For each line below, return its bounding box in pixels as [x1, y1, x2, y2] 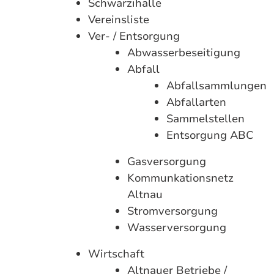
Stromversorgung [127, 204, 218, 218]
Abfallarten [166, 95, 226, 109]
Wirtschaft [88, 246, 144, 261]
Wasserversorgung [127, 220, 226, 235]
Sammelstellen [166, 111, 245, 126]
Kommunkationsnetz [127, 171, 234, 185]
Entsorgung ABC [166, 128, 253, 143]
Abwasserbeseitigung [127, 45, 240, 60]
